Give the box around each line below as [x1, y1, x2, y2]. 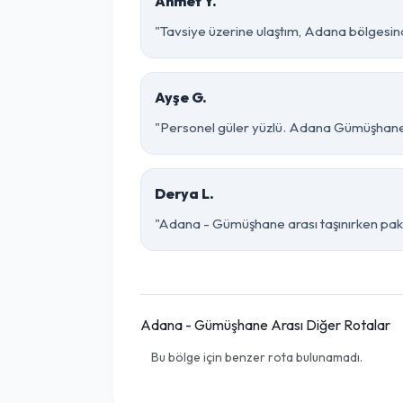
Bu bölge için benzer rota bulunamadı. [151, 349, 363, 365]
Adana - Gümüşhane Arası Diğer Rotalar [140, 316, 390, 334]
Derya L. [155, 184, 214, 202]
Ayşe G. [155, 88, 207, 106]
